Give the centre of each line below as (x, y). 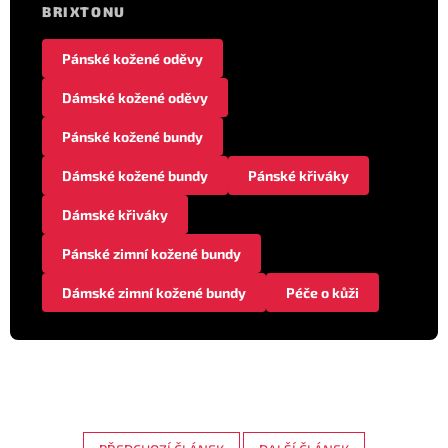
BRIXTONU (84, 11)
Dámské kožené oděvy (135, 97)
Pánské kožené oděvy (132, 58)
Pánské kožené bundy (132, 136)
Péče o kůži (322, 292)
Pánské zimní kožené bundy (151, 253)
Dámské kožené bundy (135, 175)
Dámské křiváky (115, 214)
